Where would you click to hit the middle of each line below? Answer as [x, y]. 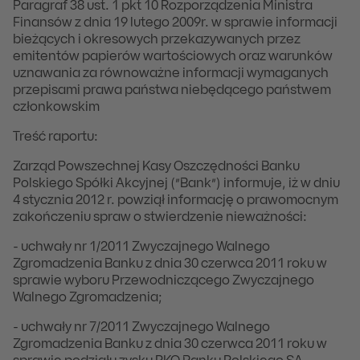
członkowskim [56, 108]
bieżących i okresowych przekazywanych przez [157, 40]
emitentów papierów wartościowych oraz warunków [173, 57]
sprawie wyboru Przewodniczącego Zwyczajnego [164, 281]
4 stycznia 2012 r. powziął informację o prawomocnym [176, 201]
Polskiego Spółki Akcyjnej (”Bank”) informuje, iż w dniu [176, 184]
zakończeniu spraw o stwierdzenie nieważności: [160, 218]
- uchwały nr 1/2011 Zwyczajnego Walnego [141, 247]
